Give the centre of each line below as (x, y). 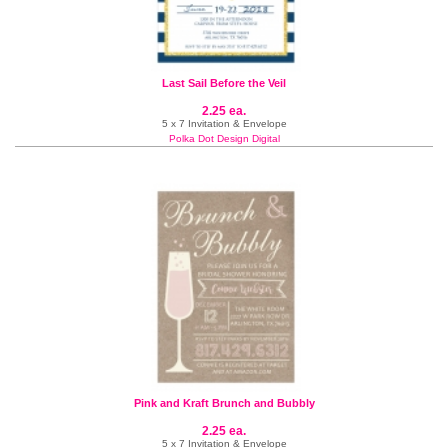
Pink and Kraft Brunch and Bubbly (224, 403)
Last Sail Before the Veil (224, 83)
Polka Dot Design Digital (224, 138)
